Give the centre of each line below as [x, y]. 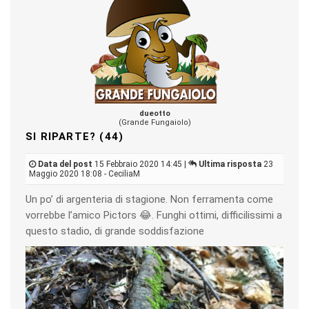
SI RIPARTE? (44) [75, 136]
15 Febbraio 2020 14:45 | [140, 164]
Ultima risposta [230, 164]
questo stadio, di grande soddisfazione [115, 231]
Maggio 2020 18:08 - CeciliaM [84, 173]
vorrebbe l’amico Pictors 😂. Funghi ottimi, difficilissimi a [154, 215]
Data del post [65, 164]
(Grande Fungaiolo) [154, 122]
